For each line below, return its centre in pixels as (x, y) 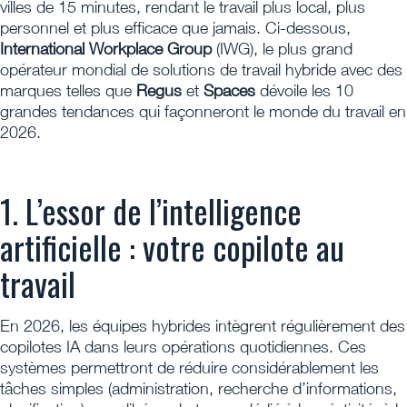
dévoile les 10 (307, 91)
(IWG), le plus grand (284, 49)
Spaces (229, 91)
